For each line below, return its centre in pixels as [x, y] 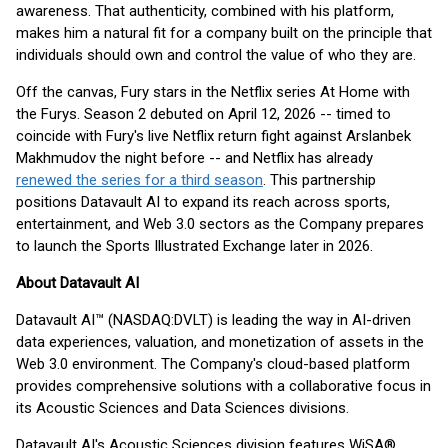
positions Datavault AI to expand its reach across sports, [203, 202]
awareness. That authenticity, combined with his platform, [205, 11]
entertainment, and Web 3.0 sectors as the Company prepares [220, 224]
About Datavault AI [77, 283]
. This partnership [319, 180]
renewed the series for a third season [139, 180]
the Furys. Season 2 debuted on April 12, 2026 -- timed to [203, 114]
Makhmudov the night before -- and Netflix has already [194, 158]
